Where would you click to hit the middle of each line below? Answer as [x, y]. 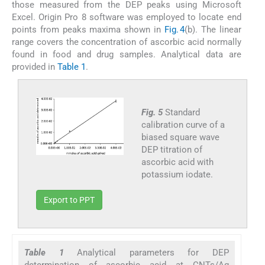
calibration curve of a [183, 125]
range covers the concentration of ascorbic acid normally [127, 42]
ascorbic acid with [177, 162]
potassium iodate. [177, 174]
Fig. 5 [153, 112]
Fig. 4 [174, 29]
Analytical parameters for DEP [153, 252]
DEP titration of [172, 149]
